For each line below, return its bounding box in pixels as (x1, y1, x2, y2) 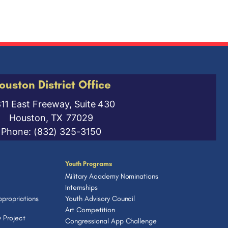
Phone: (1, 126, 34, 137)
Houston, (9, 112, 51, 123)
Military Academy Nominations (65, 172, 159, 181)
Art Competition (65, 205, 115, 214)
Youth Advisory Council (65, 194, 135, 203)
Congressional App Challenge (65, 216, 157, 225)
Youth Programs (65, 160, 112, 167)
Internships (65, 183, 98, 192)
